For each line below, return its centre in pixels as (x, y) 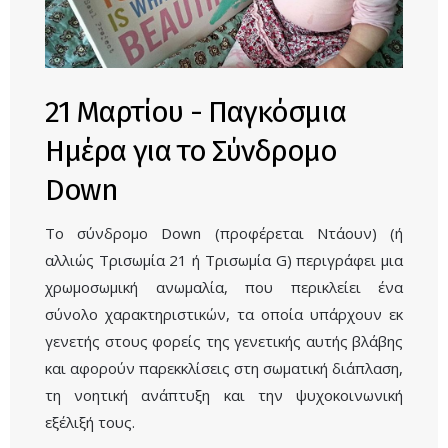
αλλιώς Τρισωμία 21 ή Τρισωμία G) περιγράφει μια (224, 260)
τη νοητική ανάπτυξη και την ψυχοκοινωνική (224, 395)
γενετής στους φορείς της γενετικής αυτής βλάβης (224, 341)
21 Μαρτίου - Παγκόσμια (195, 112)
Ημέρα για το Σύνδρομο (191, 151)
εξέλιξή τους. (90, 422)
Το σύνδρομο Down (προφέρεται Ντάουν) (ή (224, 233)
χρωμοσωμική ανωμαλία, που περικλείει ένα (224, 287)
